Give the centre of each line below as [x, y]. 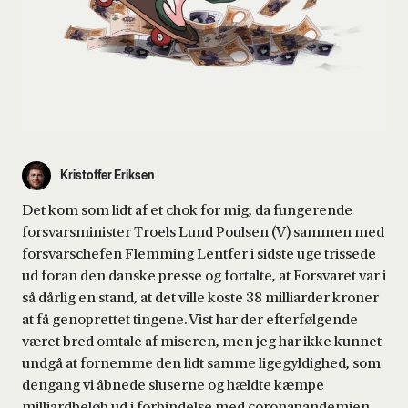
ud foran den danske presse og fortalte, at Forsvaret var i [204, 275]
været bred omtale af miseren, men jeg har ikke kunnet [202, 341]
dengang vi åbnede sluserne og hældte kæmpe [173, 385]
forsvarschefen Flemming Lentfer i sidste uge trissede [199, 254]
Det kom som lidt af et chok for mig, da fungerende [187, 210]
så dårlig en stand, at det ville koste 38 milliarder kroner [200, 297]
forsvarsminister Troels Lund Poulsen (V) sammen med [203, 232]
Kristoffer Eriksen [107, 176]
